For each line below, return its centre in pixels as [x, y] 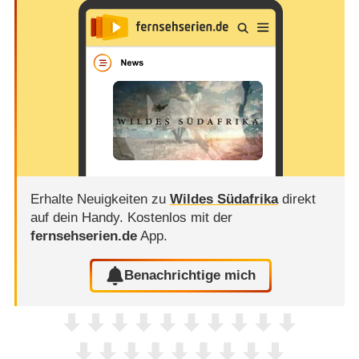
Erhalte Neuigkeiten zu [100, 199]
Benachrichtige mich [190, 276]
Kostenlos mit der [179, 217]
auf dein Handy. [79, 217]
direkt [296, 199]
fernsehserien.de [83, 236]
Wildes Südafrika [224, 199]
